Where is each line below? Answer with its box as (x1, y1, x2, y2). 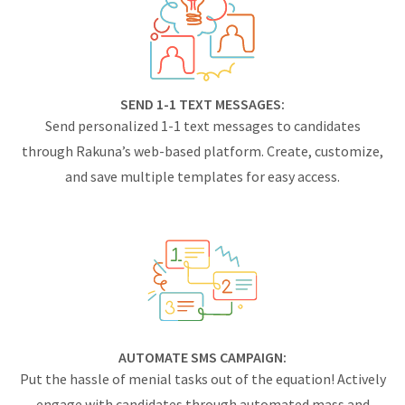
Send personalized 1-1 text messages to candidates (44, 117, 361, 136)
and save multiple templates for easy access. (65, 167, 340, 186)
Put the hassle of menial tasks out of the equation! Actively (19, 369, 386, 388)
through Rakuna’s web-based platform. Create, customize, (22, 142, 383, 161)
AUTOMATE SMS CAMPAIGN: (118, 347, 287, 366)
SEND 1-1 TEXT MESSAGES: (120, 95, 285, 114)
